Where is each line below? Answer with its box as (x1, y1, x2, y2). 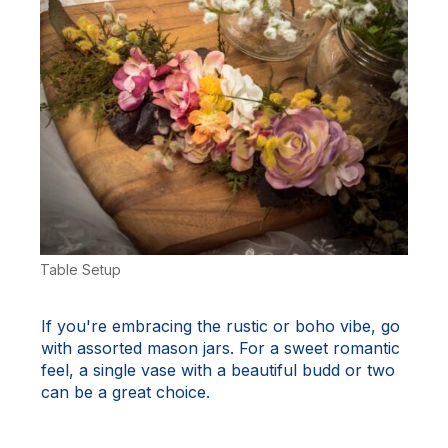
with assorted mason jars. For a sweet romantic (41, 337, 400, 358)
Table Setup (40, 260, 121, 278)
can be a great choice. (41, 381, 210, 402)
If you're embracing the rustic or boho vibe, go (41, 315, 400, 336)
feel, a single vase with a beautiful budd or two (41, 359, 395, 380)
